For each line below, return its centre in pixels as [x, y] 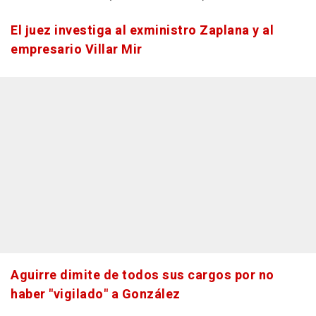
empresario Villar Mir [77, 50]
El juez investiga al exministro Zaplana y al [142, 31]
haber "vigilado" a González [96, 294]
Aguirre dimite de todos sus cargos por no [142, 275]
